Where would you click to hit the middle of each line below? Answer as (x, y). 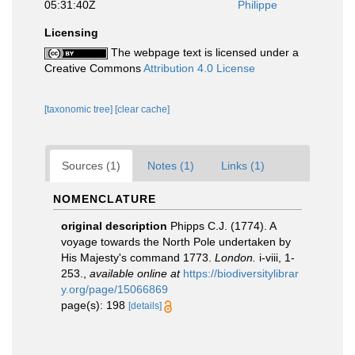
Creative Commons (94, 68)
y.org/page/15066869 (115, 289)
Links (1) (243, 166)
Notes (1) (171, 166)
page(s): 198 (95, 305)
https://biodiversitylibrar (241, 273)
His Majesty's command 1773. (138, 258)
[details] (145, 306)
